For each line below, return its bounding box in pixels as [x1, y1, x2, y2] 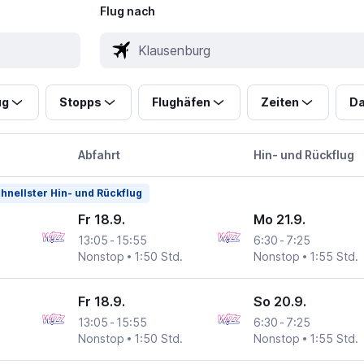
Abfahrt [77, 148, 120, 162]
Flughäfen [151, 95, 210, 110]
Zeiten [260, 95, 299, 110]
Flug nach [99, 4, 155, 19]
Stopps [58, 95, 102, 110]
